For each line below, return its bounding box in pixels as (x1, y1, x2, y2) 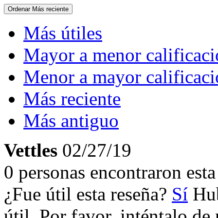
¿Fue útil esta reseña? (4, 183, 172, 204)
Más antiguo (23, 110, 119, 131)
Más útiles (23, 22, 102, 43)
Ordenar (8, 5, 32, 13)
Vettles (4, 140, 57, 161)
